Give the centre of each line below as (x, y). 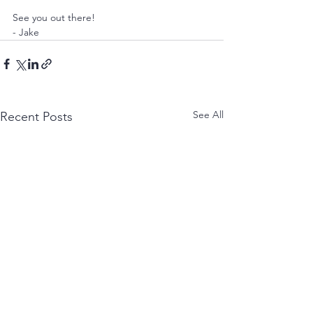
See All (208, 115)
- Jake (26, 32)
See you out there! (55, 18)
